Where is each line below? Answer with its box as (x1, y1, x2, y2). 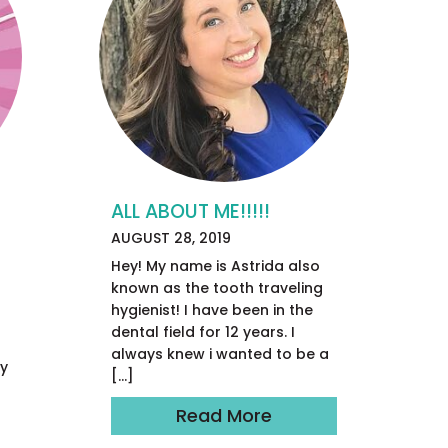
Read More (175, 402, 272, 428)
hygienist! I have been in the (110, 299, 313, 320)
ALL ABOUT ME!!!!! (110, 197, 270, 225)
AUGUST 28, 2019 (110, 227, 231, 248)
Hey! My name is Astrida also (110, 255, 320, 276)
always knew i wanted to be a (110, 343, 329, 364)
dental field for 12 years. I (110, 321, 295, 342)
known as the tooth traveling (110, 277, 323, 298)
